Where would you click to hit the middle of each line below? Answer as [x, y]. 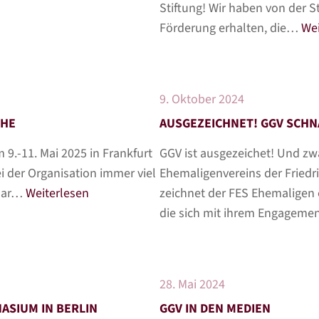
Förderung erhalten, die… [230, 28]
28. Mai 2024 [192, 284]
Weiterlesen [57, 193]
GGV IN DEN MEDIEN [215, 309]
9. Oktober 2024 [202, 99]
